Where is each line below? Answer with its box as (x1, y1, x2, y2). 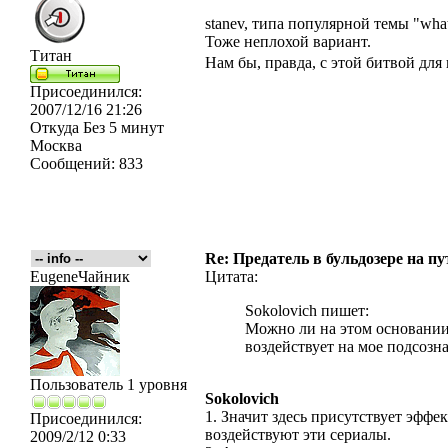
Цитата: (205, 268, 258, 285)
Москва (30, 137, 82, 154)
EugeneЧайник (30, 268, 130, 285)
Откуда (30, 119, 79, 136)
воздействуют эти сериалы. (205, 426, 391, 443)
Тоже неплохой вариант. (205, 33, 371, 50)
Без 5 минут (79, 119, 164, 136)
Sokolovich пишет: (245, 302, 369, 319)
